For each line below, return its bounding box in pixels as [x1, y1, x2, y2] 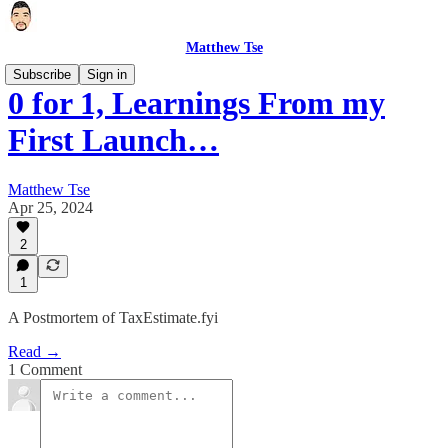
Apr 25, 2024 [8, 198, 93, 216]
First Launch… [8, 122, 219, 159]
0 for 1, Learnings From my [8, 85, 385, 122]
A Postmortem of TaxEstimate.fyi [8, 309, 218, 326]
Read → [8, 343, 61, 360]
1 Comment [8, 361, 82, 378]
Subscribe [13, 67, 71, 82]
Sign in [87, 67, 127, 82]
